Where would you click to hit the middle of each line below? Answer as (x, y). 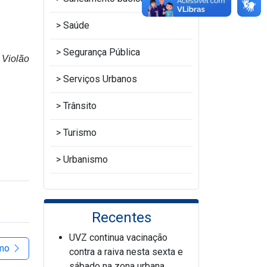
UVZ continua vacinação (118, 237)
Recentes (121, 218)
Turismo (80, 133)
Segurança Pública (102, 52)
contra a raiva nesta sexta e (126, 252)
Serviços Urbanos (100, 79)
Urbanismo (86, 159)
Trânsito (80, 106)
